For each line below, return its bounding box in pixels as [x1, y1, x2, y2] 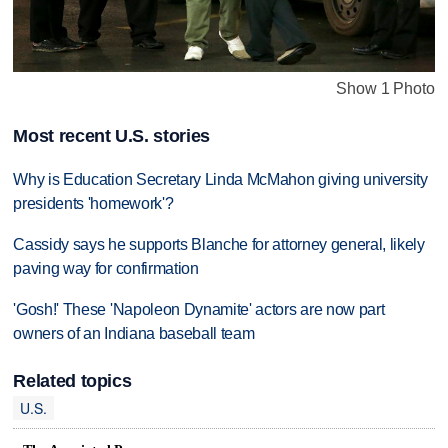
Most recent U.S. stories [13, 126, 210, 147]
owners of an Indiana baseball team [13, 324, 255, 342]
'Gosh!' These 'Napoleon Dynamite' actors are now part [13, 300, 385, 318]
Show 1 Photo [336, 79, 435, 97]
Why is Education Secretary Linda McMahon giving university [13, 171, 428, 189]
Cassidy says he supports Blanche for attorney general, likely [13, 236, 425, 254]
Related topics [13, 371, 132, 392]
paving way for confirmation [13, 260, 199, 278]
